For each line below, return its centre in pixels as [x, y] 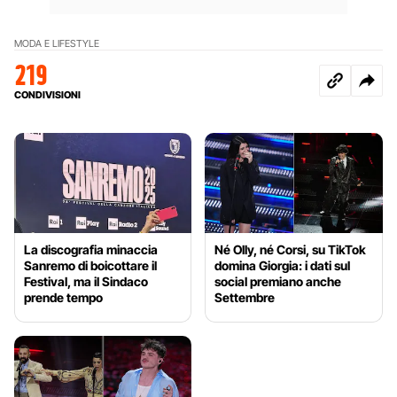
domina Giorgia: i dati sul [283, 265]
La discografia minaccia [91, 249]
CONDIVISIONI [47, 94]
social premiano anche [278, 281]
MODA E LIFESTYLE [57, 43]
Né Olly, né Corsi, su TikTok [291, 249]
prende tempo [63, 297]
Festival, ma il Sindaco [86, 281]
